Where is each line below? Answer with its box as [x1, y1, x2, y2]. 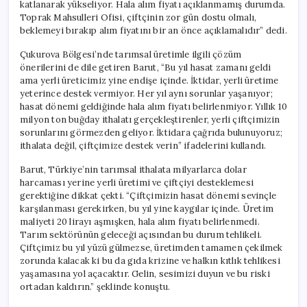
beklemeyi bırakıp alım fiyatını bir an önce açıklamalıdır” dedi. [20, 24, 287, 36]
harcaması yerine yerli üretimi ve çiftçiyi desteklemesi [20, 176, 254, 188]
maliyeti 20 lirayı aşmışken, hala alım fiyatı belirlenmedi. [20, 215, 260, 228]
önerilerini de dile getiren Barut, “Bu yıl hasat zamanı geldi [20, 61, 271, 73]
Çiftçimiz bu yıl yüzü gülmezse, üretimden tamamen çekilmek [20, 241, 283, 254]
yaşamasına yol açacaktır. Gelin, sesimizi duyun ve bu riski [20, 267, 270, 280]
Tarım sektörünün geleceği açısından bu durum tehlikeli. [20, 228, 262, 241]
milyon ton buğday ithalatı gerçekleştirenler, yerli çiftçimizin [20, 113, 280, 125]
